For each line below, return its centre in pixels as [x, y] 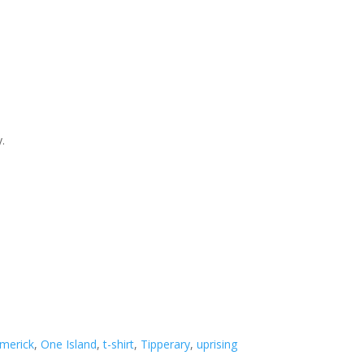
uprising [217, 344]
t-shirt [119, 344]
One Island [69, 344]
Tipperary [166, 344]
